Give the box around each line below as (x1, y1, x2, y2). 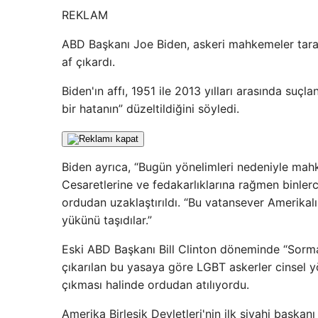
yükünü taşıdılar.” (62, 213, 152, 227)
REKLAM (62, 8, 108, 22)
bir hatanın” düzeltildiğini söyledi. (62, 102, 239, 116)
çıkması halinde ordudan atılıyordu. (62, 278, 249, 292)
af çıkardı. (62, 55, 115, 69)
